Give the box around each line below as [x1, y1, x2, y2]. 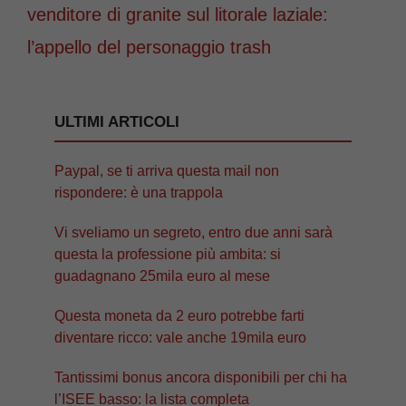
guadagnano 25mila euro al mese [54, 268, 270, 285]
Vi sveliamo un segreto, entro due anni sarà [54, 225, 333, 241]
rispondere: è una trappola [54, 185, 223, 201]
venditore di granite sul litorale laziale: [27, 5, 328, 25]
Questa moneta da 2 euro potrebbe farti [54, 308, 304, 324]
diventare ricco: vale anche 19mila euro [54, 330, 306, 346]
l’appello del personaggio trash [27, 37, 271, 58]
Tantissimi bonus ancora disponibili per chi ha [54, 370, 347, 386]
